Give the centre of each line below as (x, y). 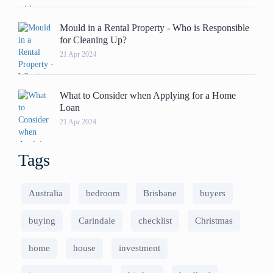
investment (140, 248)
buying (42, 221)
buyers (213, 193)
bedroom (103, 193)
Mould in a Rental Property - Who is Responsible (154, 28)
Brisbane (160, 193)
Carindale (97, 221)
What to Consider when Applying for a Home (148, 95)
